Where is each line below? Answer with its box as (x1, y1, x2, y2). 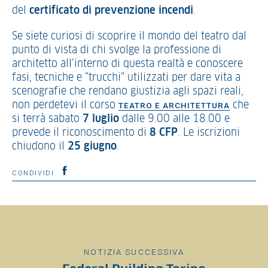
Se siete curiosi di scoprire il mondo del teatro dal (12, 31, 246, 42)
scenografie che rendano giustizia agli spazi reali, (12, 86, 243, 97)
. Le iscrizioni (178, 127, 240, 138)
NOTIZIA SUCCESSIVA (84, 247, 184, 257)
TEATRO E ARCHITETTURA (118, 100, 230, 110)
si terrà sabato (12, 114, 83, 124)
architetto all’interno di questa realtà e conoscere (12, 59, 243, 69)
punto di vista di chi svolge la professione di (12, 45, 221, 56)
